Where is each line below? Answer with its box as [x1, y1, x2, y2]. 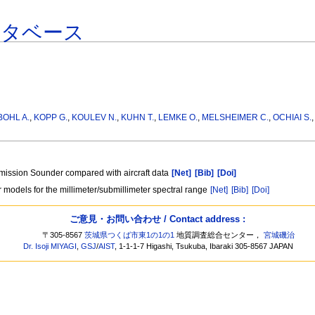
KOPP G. [34, 112, 68, 123]
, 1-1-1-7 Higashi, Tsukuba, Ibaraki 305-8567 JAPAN [115, 242, 294, 251]
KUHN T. [121, 112, 155, 123]
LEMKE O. [158, 112, 198, 123]
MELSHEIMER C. [202, 112, 269, 123]
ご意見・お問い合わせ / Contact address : [70, 213, 245, 224]
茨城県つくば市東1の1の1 [84, 231, 175, 240]
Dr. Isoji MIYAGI [23, 242, 77, 251]
